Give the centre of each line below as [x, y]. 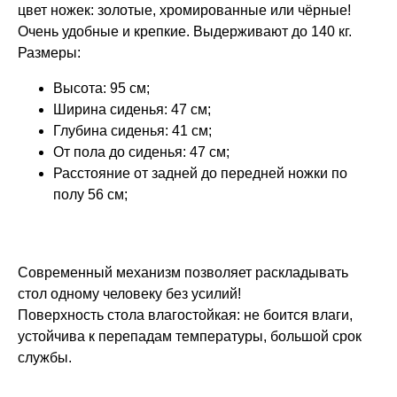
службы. [45, 358]
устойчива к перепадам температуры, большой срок [190, 337]
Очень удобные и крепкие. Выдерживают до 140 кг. [185, 32]
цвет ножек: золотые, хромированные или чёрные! [184, 11]
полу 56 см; [90, 195]
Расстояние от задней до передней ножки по [200, 174]
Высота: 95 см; [101, 89]
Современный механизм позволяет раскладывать [183, 273]
